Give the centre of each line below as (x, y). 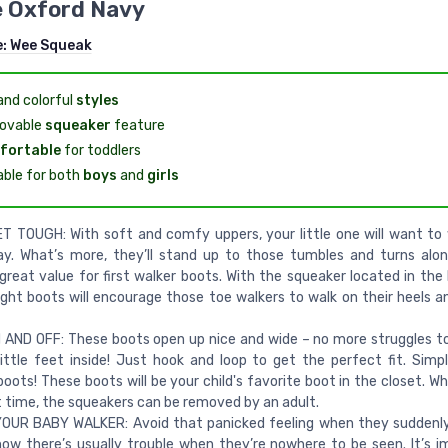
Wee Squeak (50, 46)
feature (137, 126)
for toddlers (100, 151)
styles (97, 101)
